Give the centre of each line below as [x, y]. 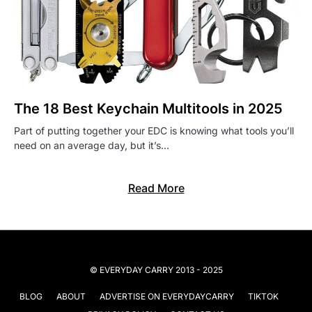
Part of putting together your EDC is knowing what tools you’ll [154, 131]
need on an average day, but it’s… [92, 146]
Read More [156, 188]
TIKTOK [263, 297]
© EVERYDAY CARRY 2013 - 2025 [156, 270]
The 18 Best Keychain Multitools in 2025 [148, 109]
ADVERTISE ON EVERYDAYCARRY [167, 297]
